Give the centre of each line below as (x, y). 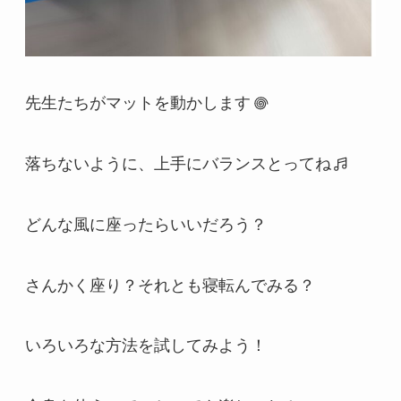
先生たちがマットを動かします (137, 103)
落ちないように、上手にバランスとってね (178, 163)
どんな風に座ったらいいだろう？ (145, 224)
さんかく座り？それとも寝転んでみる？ (170, 285)
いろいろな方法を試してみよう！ (145, 346)
